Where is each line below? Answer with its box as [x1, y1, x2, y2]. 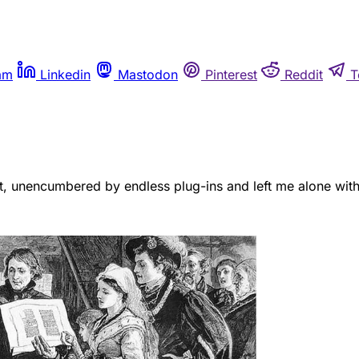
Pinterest [205, 67, 257, 83]
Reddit [284, 67, 323, 83]
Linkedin [40, 67, 91, 83]
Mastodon [118, 67, 178, 83]
